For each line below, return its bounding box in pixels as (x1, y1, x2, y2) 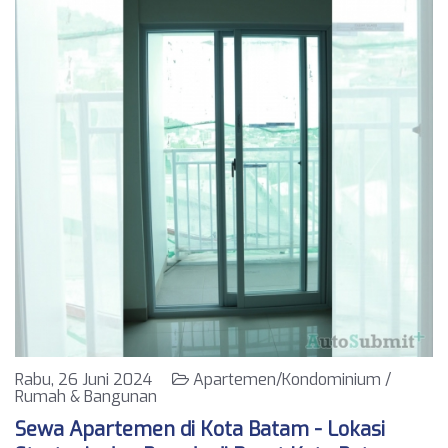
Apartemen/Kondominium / (189, 369, 391, 390)
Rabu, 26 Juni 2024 (15, 369, 172, 390)
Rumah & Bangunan (15, 386, 157, 407)
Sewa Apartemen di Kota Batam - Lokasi (15, 416, 385, 443)
